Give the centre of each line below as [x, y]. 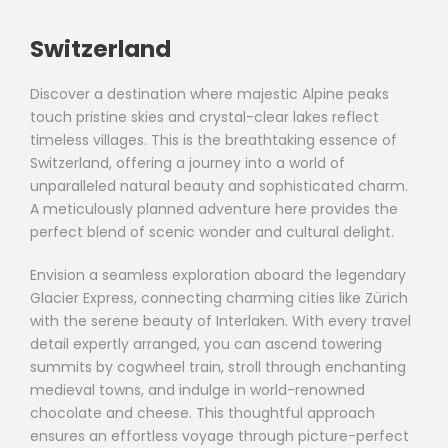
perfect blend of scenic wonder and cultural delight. [212, 231]
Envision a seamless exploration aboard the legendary [218, 274]
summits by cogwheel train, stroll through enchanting [218, 366]
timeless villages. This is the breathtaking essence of [213, 139]
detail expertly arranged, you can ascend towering [206, 343]
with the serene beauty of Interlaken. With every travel [220, 320]
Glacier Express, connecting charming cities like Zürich [219, 297]
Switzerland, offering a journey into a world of [187, 162]
